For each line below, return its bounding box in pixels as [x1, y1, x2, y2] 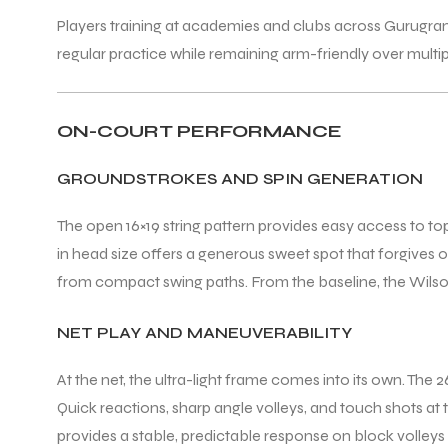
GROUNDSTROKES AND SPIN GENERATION [57, 168, 423, 188]
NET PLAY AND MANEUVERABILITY [57, 323, 352, 343]
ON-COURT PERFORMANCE [57, 119, 342, 142]
